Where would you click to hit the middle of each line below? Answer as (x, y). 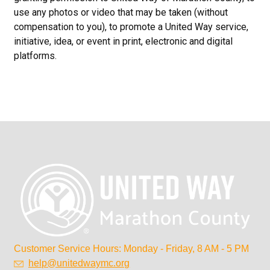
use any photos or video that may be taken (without (121, 12)
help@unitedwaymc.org (79, 263)
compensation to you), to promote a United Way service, (131, 27)
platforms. (36, 56)
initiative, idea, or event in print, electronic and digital (124, 41)
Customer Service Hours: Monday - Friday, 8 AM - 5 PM (132, 249)
